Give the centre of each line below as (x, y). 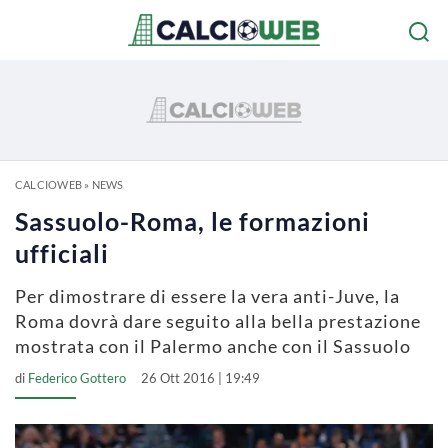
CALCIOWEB (48, 184)
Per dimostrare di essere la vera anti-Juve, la (207, 296)
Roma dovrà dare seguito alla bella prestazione (218, 321)
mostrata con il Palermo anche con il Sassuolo (213, 346)
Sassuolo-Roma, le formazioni (192, 221)
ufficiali (62, 253)
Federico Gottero (77, 378)
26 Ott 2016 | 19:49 (200, 378)
